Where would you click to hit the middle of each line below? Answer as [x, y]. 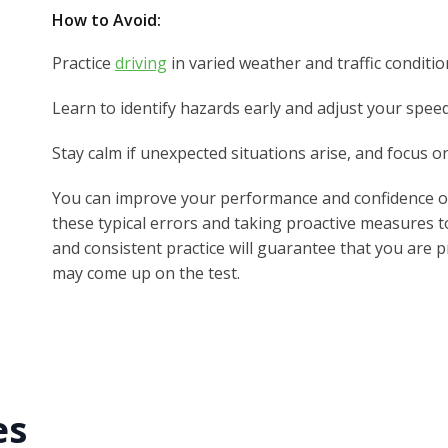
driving [141, 62]
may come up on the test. [146, 272]
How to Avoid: [106, 19]
